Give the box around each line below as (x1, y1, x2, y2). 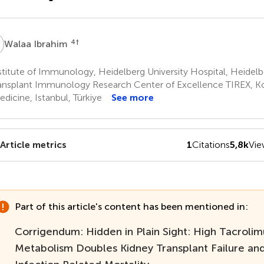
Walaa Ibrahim (4, 38, 70, 49)
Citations (192, 138, 230, 150)
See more (111, 91, 154, 103)
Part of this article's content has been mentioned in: (14, 201, 248, 212)
